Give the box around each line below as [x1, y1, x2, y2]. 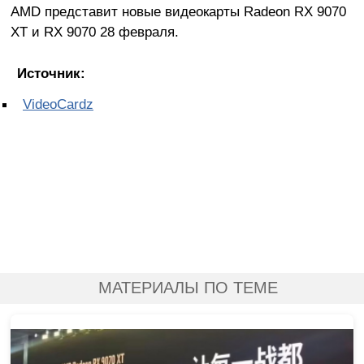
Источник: [16, 64, 85, 81]
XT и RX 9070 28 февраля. [10, 23, 179, 40]
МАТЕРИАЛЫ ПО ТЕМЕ [97, 278, 278, 297]
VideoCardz [23, 95, 93, 112]
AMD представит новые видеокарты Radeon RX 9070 [10, 2, 346, 19]
